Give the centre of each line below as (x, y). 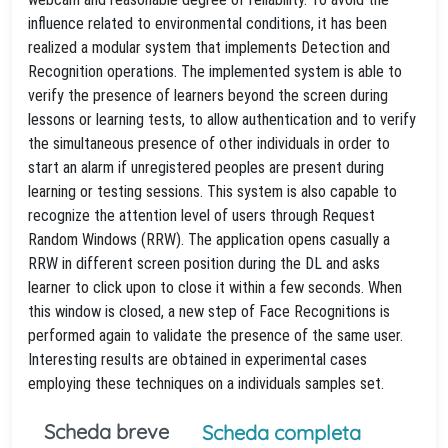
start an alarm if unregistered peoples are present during (206, 167)
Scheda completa (281, 432)
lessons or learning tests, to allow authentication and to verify (222, 119)
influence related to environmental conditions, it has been (207, 23)
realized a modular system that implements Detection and (209, 47)
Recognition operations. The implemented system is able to (215, 71)
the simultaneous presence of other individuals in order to (209, 143)
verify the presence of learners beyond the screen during (208, 95)
